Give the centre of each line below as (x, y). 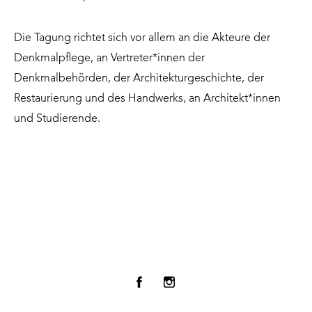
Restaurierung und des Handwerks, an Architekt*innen (147, 99)
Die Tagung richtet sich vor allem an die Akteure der (142, 38)
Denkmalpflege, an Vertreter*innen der (109, 58)
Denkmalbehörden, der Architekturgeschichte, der (139, 78)
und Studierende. (57, 119)
